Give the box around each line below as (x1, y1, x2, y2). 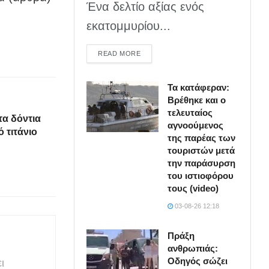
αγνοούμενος (168, 119, 224, 130)
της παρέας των (168, 132, 236, 143)
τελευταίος (168, 107, 213, 118)
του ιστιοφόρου (168, 170, 234, 181)
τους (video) (168, 183, 219, 193)
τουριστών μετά (168, 145, 235, 156)
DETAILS (140, 49, 169, 56)
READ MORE (98, 49, 141, 57)
